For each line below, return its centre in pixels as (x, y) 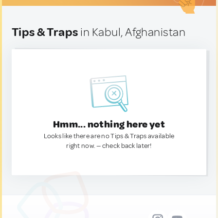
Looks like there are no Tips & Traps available (109, 136)
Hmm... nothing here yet (109, 124)
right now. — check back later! (109, 146)
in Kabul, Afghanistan (132, 32)
